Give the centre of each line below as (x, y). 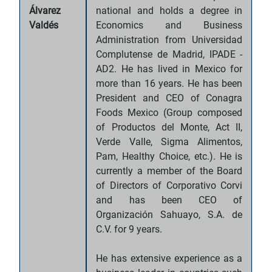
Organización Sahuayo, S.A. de (169, 215)
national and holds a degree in (169, 11)
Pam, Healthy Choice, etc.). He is (169, 156)
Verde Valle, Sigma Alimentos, (169, 142)
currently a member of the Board (169, 171)
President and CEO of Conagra (169, 98)
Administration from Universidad (169, 40)
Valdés (44, 25)
